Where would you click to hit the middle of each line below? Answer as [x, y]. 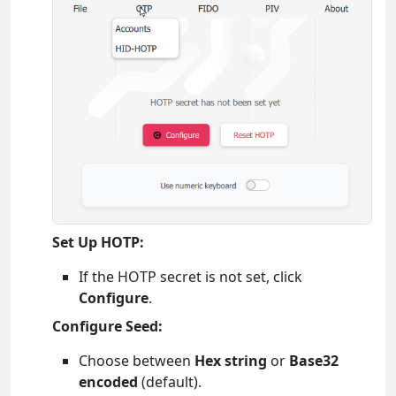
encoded [108, 382]
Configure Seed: [107, 327]
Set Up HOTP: [98, 243]
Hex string [231, 361]
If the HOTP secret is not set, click [190, 277]
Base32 [314, 361]
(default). [170, 382]
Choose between [137, 361]
